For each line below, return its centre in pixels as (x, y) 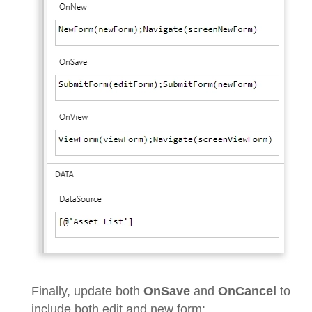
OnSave (167, 291)
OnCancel (247, 291)
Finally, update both (87, 291)
